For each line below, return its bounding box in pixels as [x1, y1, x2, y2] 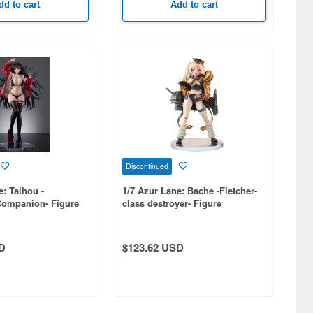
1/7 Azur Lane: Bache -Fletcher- [122, 183, 257, 197]
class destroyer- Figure [122, 196, 221, 210]
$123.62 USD [122, 239, 184, 255]
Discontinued [125, 160, 168, 171]
